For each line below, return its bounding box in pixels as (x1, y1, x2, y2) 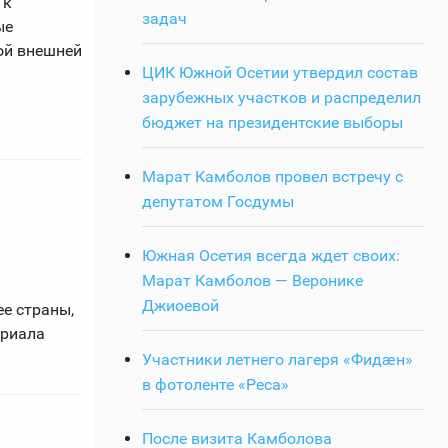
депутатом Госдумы (142, 191, 294, 211)
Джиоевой (142, 295, 219, 315)
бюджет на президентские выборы (142, 112, 403, 132)
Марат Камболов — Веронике (142, 270, 363, 290)
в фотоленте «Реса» (142, 374, 289, 394)
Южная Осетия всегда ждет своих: (142, 245, 400, 265)
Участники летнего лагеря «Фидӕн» (142, 349, 413, 369)
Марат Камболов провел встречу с (142, 166, 403, 186)
